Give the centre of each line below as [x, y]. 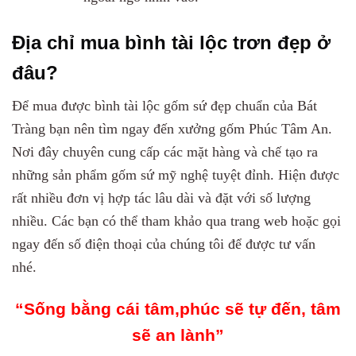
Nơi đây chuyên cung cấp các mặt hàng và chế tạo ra [165, 152]
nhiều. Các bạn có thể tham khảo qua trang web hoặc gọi [176, 221]
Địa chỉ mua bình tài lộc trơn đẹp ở [171, 43]
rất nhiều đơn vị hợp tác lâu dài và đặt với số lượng [161, 198]
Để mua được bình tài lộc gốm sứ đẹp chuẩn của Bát [164, 106]
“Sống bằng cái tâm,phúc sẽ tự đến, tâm [178, 308]
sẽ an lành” [178, 335]
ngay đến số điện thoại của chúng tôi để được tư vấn [164, 244]
